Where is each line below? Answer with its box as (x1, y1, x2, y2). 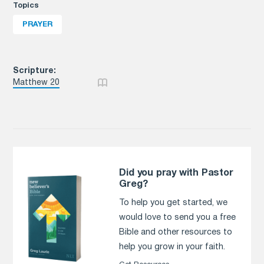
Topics (13, 2, 39, 9)
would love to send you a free (119, 214, 236, 222)
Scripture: (13, 67, 57, 75)
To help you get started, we (119, 199, 228, 207)
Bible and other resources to (119, 229, 233, 237)
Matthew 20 (13, 79, 60, 87)
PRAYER (22, 21, 53, 28)
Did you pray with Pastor (119, 169, 233, 178)
